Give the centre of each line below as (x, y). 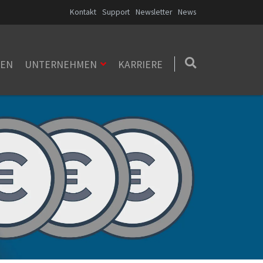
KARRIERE (140, 65)
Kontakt (83, 12)
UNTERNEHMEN (61, 65)
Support (116, 12)
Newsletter (154, 12)
